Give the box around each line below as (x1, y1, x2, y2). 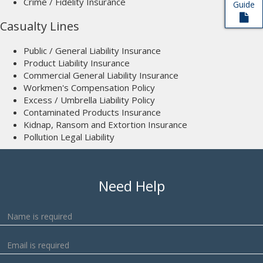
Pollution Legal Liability (23, 131, 114, 143)
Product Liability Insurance (23, 57, 130, 69)
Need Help (98, 176, 165, 195)
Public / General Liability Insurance (23, 45, 161, 56)
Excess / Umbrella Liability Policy (23, 94, 155, 106)
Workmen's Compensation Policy (23, 82, 155, 93)
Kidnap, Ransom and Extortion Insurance (23, 119, 187, 130)
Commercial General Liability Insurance (23, 69, 178, 81)
